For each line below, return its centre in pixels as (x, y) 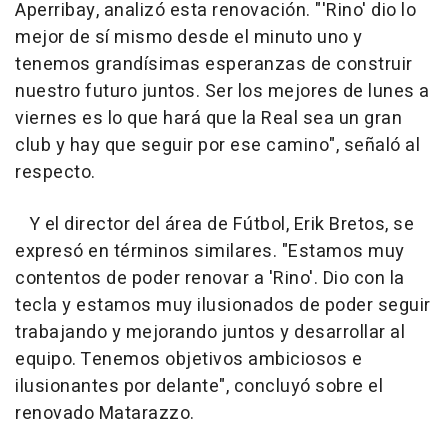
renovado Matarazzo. (105, 414)
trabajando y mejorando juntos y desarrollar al (210, 333)
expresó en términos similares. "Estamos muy (210, 252)
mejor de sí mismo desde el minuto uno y (189, 38)
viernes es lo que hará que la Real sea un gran (208, 119)
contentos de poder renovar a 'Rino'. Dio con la (210, 279)
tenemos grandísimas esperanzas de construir (214, 65)
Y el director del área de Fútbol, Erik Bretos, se (214, 225)
